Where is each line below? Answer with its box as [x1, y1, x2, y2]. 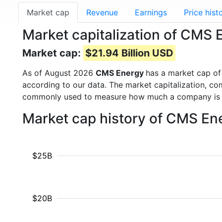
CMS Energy [96, 68, 146, 78]
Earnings [135, 7, 167, 17]
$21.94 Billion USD [85, 47, 173, 59]
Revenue [86, 7, 118, 17]
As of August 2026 [22, 68, 96, 78]
